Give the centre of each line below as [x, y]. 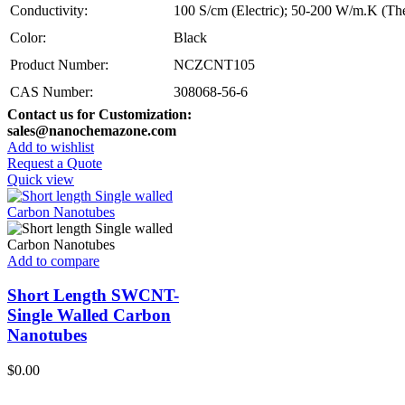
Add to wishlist [51, 146]
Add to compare [53, 260]
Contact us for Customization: [99, 114]
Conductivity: [49, 10]
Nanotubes [47, 335]
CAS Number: [52, 91]
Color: [28, 37]
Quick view [41, 179]
